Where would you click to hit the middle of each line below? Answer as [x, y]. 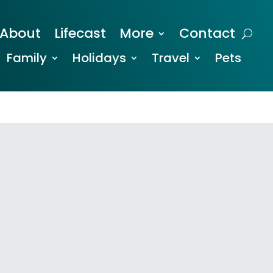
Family [27, 58]
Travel [171, 58]
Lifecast [80, 33]
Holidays [100, 58]
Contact [207, 33]
